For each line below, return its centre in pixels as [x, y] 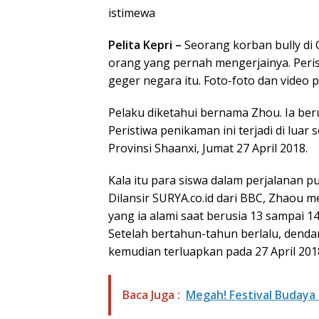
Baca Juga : [151, 294]
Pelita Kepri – [145, 45]
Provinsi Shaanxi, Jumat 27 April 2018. [208, 148]
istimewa [132, 12]
